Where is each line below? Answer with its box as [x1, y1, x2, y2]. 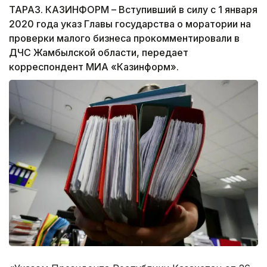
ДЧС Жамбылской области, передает [9, 46, 188, 59]
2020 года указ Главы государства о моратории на [9, 18, 251, 30]
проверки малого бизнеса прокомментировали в [9, 32, 240, 45]
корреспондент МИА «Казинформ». [9, 61, 179, 73]
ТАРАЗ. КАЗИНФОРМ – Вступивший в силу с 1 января [9, 4, 257, 16]
